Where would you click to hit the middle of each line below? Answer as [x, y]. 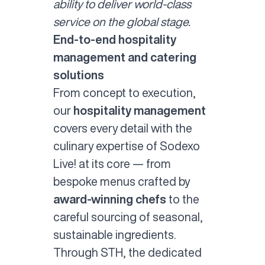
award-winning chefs [109, 199]
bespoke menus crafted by [121, 181]
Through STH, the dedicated [127, 252]
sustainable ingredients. [114, 234]
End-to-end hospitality [114, 39]
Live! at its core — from [112, 163]
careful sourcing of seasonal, [128, 216]
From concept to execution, [124, 92]
